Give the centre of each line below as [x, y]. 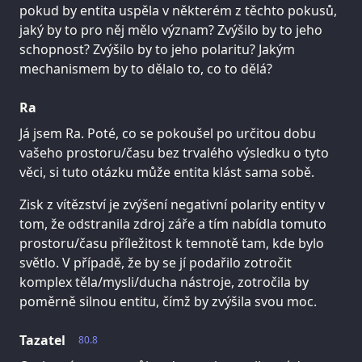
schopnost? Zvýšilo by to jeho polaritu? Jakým [157, 50]
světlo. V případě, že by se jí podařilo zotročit [156, 263]
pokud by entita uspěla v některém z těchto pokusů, [178, 11]
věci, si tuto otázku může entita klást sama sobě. [167, 173]
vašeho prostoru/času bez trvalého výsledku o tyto [174, 153]
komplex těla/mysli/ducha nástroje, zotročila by [164, 282]
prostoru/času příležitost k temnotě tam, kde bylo [172, 244]
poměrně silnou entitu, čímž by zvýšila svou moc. [168, 302]
